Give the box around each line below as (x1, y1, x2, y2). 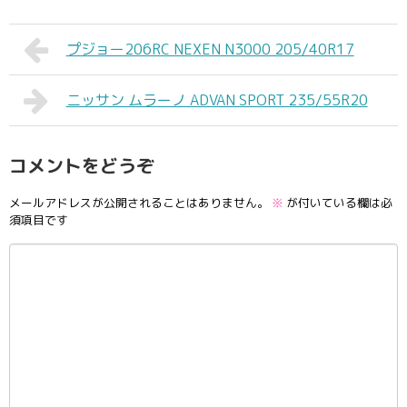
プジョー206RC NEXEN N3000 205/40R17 (65, 39, 354, 60)
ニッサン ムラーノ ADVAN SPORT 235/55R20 (65, 90, 368, 111)
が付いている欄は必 (283, 194, 392, 211)
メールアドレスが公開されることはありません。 (9, 194, 269, 211)
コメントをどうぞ (9, 153, 154, 179)
